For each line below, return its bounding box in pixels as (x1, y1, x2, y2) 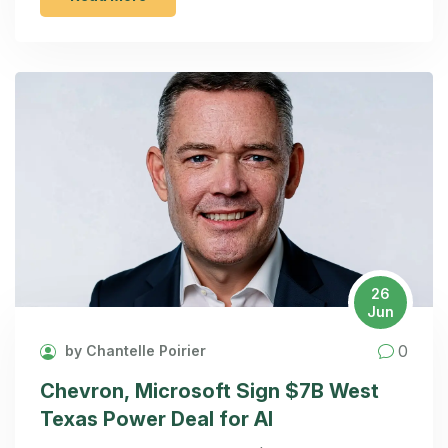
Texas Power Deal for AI (40, 407, 273, 432)
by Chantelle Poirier (61, 342, 206, 360)
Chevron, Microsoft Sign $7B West (40, 379, 379, 404)
